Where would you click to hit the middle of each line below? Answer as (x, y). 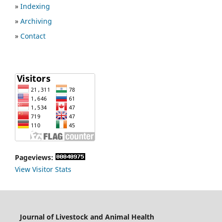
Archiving (36, 21)
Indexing (35, 6)
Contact (33, 36)
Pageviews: (34, 158)
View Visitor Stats (43, 169)
